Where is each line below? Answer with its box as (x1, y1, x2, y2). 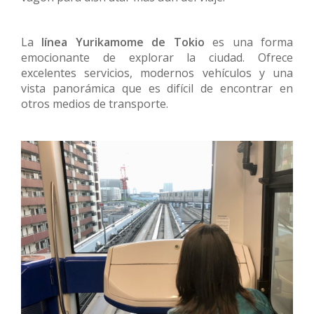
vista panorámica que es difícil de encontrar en (21, 81, 293, 97)
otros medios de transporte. (21, 96, 168, 112)
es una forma (204, 34, 294, 50)
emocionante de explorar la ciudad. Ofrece (21, 50, 293, 66)
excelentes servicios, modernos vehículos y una (21, 65, 293, 81)
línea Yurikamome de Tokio (41, 34, 205, 50)
